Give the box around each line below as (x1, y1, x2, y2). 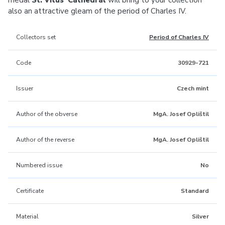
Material (16, 212, 39, 220)
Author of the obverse (16, 110, 77, 118)
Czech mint (177, 84, 209, 92)
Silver (192, 212, 209, 220)
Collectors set (16, 33, 56, 41)
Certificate (16, 187, 44, 195)
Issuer (16, 84, 33, 92)
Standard (181, 187, 209, 195)
